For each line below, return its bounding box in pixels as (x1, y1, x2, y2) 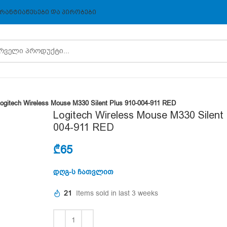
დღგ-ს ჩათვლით (53, 167, 113, 177)
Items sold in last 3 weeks (76, 188, 158, 199)
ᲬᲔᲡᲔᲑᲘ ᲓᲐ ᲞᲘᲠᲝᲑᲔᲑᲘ (26, 9, 96, 16)
